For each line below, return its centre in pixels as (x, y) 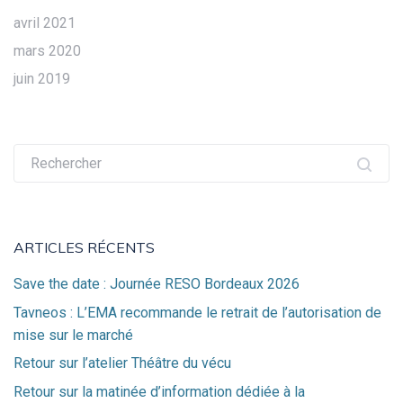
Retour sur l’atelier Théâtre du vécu (122, 363)
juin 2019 (42, 79)
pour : (30, 177)
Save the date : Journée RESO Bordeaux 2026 (157, 284)
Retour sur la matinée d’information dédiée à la (159, 391)
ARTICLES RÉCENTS (84, 248)
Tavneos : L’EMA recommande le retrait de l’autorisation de (197, 312)
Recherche (46, 155)
